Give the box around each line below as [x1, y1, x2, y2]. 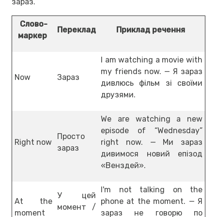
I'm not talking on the [101, 185, 202, 194]
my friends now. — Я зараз [101, 66, 202, 76]
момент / [57, 202, 96, 212]
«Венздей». [101, 160, 146, 170]
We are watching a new [101, 114, 202, 124]
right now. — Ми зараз [101, 137, 202, 147]
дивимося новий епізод [101, 149, 202, 158]
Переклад [57, 25, 96, 34]
